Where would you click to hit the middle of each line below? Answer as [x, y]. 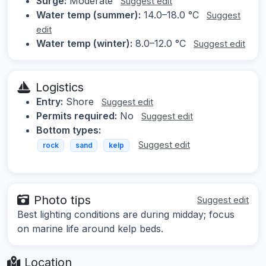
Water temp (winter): [84, 44]
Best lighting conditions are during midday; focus [126, 214]
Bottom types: [69, 130]
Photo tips [62, 200]
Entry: [50, 102]
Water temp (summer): [88, 15]
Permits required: [77, 116]
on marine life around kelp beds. [90, 228]
